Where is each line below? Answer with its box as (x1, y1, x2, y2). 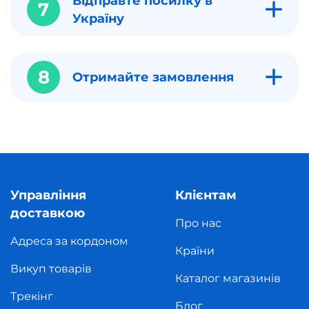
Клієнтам (175, 187, 237, 203)
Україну (72, 10, 124, 26)
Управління (10, 187, 86, 203)
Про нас (175, 216, 221, 230)
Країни (175, 243, 215, 257)
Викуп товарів (10, 261, 92, 275)
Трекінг (10, 289, 53, 303)
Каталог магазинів (175, 271, 281, 285)
